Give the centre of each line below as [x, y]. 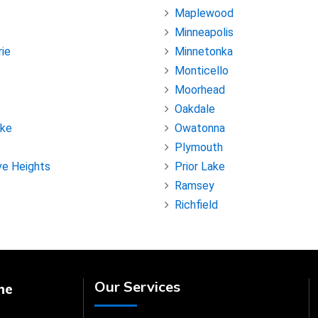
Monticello [202, 71]
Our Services [138, 287]
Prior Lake [200, 167]
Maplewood [204, 13]
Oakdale [195, 109]
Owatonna [200, 128]
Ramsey [194, 186]
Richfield [196, 205]
